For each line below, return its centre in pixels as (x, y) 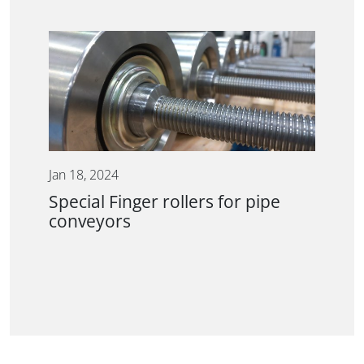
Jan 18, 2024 (84, 175)
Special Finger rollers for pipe (165, 201)
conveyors (90, 221)
